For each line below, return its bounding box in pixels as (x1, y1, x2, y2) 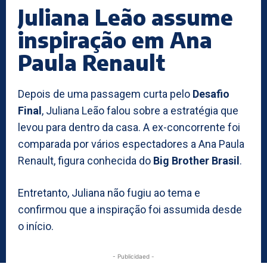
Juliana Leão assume (18, 3, 233, 30)
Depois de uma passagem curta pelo (18, 87, 193, 100)
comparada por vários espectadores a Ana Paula (18, 137, 244, 150)
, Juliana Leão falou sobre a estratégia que (42, 104, 238, 117)
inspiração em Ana (18, 26, 212, 53)
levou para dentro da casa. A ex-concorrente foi (18, 120, 240, 133)
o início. (18, 219, 54, 232)
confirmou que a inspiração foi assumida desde (18, 203, 242, 216)
